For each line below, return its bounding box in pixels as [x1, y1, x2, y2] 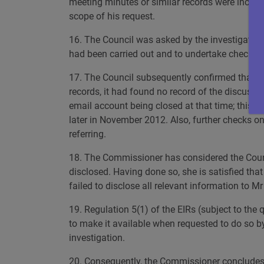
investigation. [69, 232, 125, 243]
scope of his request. [69, 11, 155, 22]
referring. [69, 128, 106, 140]
